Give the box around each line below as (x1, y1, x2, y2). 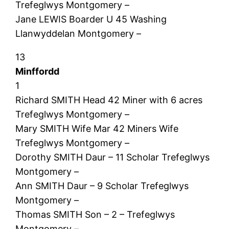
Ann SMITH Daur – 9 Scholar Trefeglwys (15, 180, 189, 191)
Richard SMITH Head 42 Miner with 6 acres (15, 94, 203, 105)
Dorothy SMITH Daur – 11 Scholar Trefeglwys (15, 151, 210, 163)
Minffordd (15, 65, 60, 77)
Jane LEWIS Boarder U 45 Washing (15, 13, 167, 25)
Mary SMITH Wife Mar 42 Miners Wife (15, 123, 179, 134)
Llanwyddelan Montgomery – (15, 28, 142, 39)
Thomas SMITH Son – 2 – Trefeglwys (15, 209, 175, 220)
